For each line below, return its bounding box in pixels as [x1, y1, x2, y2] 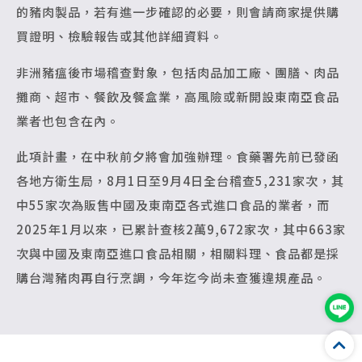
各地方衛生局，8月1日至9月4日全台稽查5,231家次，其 [16, 172, 344, 190]
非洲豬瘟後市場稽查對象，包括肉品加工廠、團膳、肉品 [16, 63, 339, 81]
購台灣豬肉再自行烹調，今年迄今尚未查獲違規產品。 [16, 269, 326, 287]
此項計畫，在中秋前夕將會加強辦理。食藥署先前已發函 [16, 148, 339, 166]
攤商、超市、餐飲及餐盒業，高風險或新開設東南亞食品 [16, 87, 339, 105]
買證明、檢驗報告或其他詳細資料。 [16, 27, 223, 45]
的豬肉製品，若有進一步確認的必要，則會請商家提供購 [16, 3, 339, 21]
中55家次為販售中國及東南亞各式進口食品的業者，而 [16, 196, 330, 214]
